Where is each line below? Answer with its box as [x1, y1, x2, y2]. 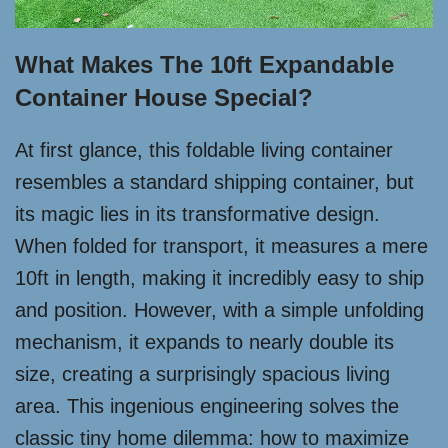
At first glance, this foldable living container [15, 139, 393, 161]
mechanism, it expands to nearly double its [15, 331, 394, 353]
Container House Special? [15, 84, 313, 111]
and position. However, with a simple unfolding [15, 299, 424, 321]
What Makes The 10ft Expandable [15, 51, 394, 78]
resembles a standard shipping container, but [15, 171, 414, 193]
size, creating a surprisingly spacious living [15, 363, 390, 385]
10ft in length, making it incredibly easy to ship [15, 267, 424, 289]
